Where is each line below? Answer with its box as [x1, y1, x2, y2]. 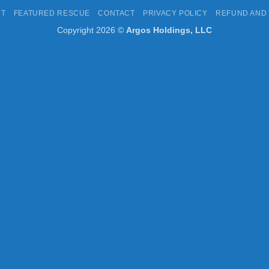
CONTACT [98, 9, 135, 18]
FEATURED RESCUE [13, 9, 90, 18]
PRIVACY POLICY [143, 9, 208, 18]
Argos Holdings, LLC [126, 25, 212, 35]
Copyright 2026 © [57, 25, 126, 35]
